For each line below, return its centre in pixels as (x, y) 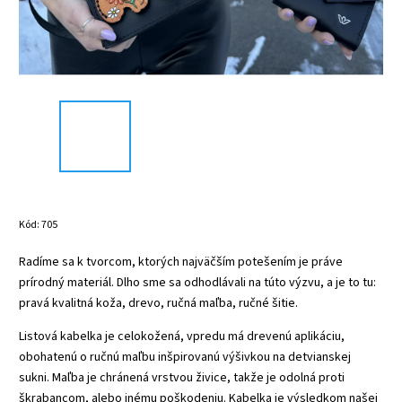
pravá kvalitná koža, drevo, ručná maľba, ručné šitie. (158, 303)
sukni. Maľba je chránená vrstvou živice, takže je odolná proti (182, 377)
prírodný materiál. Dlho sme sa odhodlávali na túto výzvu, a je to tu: (197, 282)
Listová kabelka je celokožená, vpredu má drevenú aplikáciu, (182, 336)
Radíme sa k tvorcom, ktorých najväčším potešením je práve (181, 262)
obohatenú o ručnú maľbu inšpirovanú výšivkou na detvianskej (185, 357)
